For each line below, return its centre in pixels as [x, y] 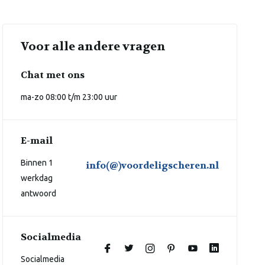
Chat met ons [53, 75]
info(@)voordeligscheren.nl [152, 165]
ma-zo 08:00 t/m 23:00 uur [69, 97]
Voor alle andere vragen [93, 46]
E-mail [37, 140]
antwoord [39, 193]
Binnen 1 [37, 163]
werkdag [37, 178]
